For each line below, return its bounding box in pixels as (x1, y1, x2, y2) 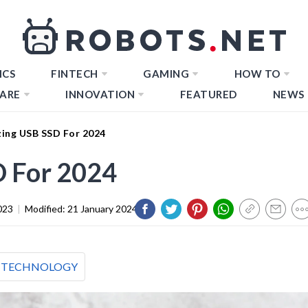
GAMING (143, 67, 189, 80)
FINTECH (51, 67, 98, 80)
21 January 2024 (67, 202, 137, 214)
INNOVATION (65, 88, 135, 100)
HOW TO (234, 67, 280, 80)
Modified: (25, 202, 67, 214)
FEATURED (179, 88, 237, 100)
